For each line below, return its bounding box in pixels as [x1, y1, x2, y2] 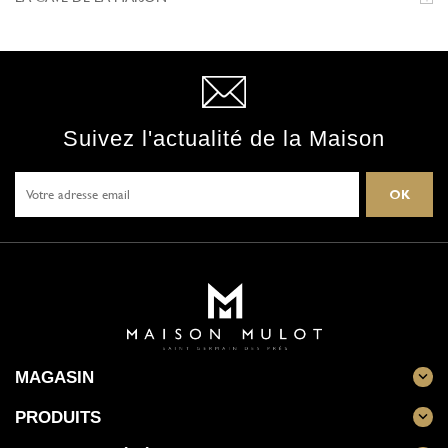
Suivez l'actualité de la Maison [63, 125, 385, 151]
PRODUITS [15, 407, 101, 427]
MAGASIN [15, 367, 94, 387]
